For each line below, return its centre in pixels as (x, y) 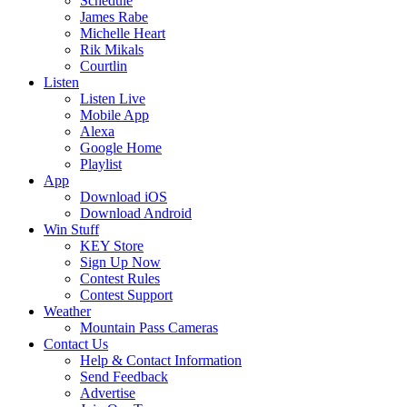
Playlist (101, 164)
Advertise (108, 393)
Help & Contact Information (161, 360)
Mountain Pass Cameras (149, 328)
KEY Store (112, 246)
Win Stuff (71, 229)
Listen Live (113, 99)
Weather (67, 311)
